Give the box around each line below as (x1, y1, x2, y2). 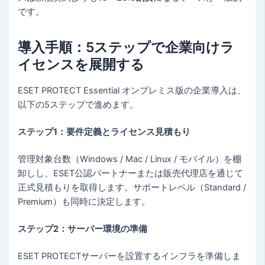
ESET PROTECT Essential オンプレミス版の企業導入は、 (18, 85, 247, 96)
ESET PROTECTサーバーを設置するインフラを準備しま (18, 250, 241, 261)
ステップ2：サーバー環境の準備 (18, 223, 148, 234)
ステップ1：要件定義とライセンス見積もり (18, 127, 191, 138)
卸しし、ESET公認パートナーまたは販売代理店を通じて (18, 167, 244, 179)
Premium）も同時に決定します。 (18, 196, 151, 207)
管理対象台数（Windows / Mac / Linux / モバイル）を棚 (18, 153, 242, 164)
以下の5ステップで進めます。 (18, 99, 139, 111)
